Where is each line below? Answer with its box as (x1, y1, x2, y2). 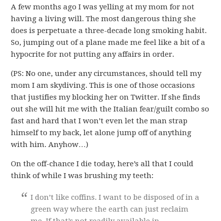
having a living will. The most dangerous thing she (11, 14, 196, 23)
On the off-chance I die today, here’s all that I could (11, 159, 194, 168)
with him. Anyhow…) (11, 140, 89, 149)
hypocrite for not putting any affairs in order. (11, 50, 175, 59)
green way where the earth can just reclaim (31, 205, 189, 214)
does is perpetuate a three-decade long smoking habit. (11, 26, 207, 35)
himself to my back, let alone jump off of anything (11, 128, 192, 137)
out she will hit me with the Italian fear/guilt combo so (11, 105, 210, 113)
